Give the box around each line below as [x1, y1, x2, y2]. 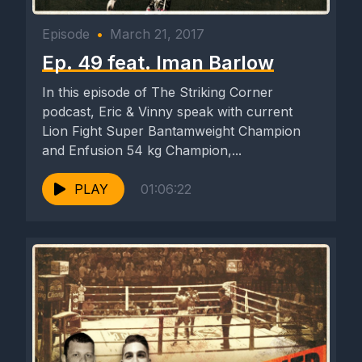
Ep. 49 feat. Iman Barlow [42, 51, 274, 75]
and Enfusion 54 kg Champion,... [42, 142, 242, 159]
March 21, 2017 [110, 26, 204, 43]
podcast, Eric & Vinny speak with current [42, 103, 293, 120]
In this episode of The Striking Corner [42, 84, 273, 101]
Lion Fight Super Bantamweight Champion [42, 123, 301, 140]
